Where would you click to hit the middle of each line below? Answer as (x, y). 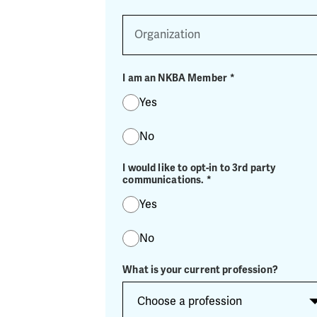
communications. (163, 180)
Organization (153, 20)
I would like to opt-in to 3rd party (199, 168)
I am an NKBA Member (175, 78)
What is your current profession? (200, 270)
